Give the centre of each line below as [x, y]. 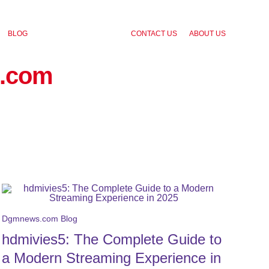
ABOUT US [208, 33]
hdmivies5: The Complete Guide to [111, 239]
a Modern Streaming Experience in [111, 258]
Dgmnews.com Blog [39, 219]
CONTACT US [154, 33]
